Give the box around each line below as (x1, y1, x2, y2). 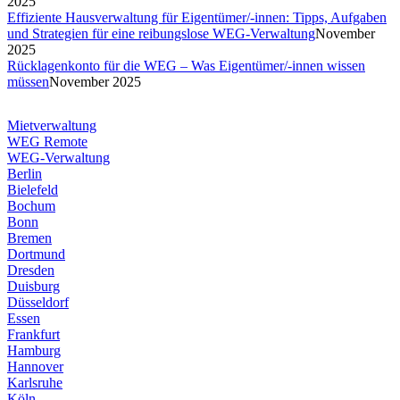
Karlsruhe (7, 375, 62, 391)
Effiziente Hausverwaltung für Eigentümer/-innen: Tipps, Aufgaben (7, 10, 387, 26)
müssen (7, 74, 49, 90)
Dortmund (7, 246, 65, 262)
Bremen (7, 230, 52, 246)
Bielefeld (7, 182, 58, 198)
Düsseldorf (7, 295, 69, 311)
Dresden (7, 262, 54, 279)
